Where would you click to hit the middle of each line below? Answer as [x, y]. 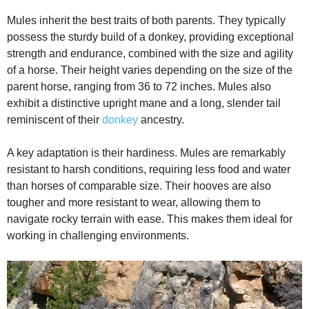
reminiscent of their [54, 120]
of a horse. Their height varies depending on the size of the [150, 70]
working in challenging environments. [98, 236]
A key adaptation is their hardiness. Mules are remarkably [146, 153]
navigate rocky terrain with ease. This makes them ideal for [150, 219]
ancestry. [161, 120]
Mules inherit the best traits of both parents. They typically [146, 21]
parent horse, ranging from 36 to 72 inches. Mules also [139, 87]
